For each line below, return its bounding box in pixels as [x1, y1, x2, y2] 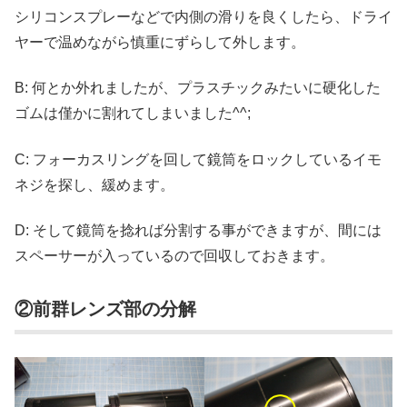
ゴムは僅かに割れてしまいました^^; [15, 105, 251, 122]
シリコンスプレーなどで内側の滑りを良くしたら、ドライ [15, 8, 392, 25]
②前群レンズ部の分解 [15, 299, 196, 320]
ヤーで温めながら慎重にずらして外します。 [15, 34, 305, 50]
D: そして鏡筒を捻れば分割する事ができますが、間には [15, 222, 382, 238]
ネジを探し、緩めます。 [15, 176, 174, 193]
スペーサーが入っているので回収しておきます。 [15, 247, 334, 263]
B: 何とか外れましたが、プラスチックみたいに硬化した [15, 80, 381, 96]
